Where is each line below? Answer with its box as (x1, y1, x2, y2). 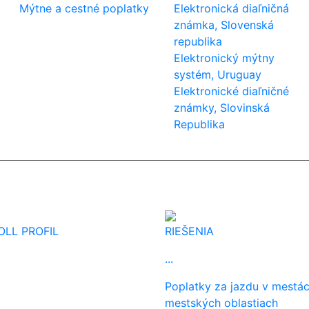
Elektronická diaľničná (174, 1, 290, 15)
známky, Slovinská (174, 101, 270, 114)
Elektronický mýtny (174, 51, 275, 65)
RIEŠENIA (165, 224, 214, 238)
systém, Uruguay (174, 68, 262, 81)
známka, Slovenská (174, 18, 275, 32)
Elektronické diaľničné (174, 84, 290, 98)
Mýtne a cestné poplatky (19, 1, 149, 15)
